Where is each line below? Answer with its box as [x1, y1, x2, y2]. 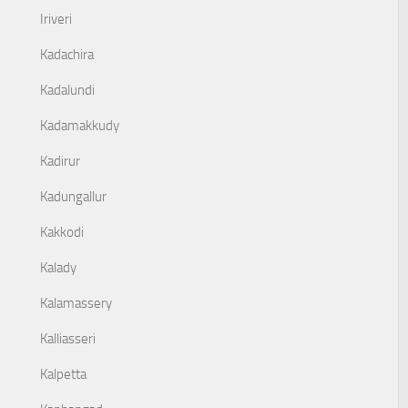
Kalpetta [40, 366, 87, 382]
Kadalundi [40, 82, 95, 98]
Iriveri [40, 11, 72, 27]
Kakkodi [40, 224, 84, 240]
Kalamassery [40, 295, 112, 311]
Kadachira [40, 46, 94, 63]
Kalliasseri [40, 331, 96, 347]
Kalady [40, 260, 76, 276]
